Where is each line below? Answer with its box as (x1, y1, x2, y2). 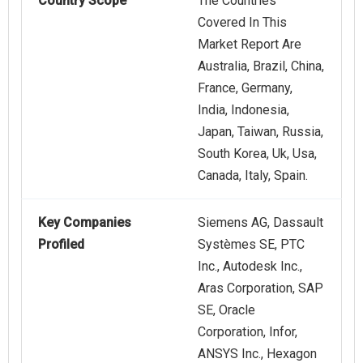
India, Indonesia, (198, 102, 289, 118)
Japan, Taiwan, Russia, (198, 124, 323, 140)
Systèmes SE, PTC (198, 237, 305, 253)
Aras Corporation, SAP (198, 280, 323, 297)
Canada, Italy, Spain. (198, 168, 308, 184)
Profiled (38, 237, 84, 253)
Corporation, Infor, (198, 324, 297, 340)
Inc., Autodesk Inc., (198, 258, 302, 275)
